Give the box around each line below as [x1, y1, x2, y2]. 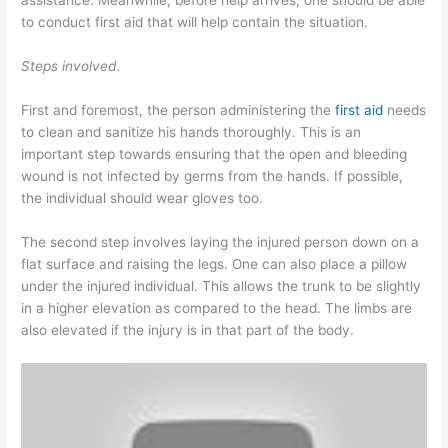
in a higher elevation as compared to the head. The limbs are [21, 299, 413, 316]
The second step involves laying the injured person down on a [21, 233, 420, 250]
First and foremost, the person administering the [21, 102, 336, 118]
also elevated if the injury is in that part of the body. [21, 321, 355, 338]
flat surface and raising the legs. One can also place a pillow [21, 255, 408, 272]
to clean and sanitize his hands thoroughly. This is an [21, 124, 362, 140]
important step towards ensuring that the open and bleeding [21, 146, 408, 162]
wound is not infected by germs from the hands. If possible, [21, 168, 404, 184]
